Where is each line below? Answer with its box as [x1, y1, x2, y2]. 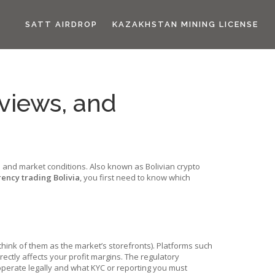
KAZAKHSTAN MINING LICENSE [112, 20, 258, 29]
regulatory [141, 251, 179, 262]
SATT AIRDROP [25, 20, 98, 29]
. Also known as [86, 161, 145, 172]
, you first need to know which [80, 172, 190, 183]
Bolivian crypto [145, 161, 200, 172]
